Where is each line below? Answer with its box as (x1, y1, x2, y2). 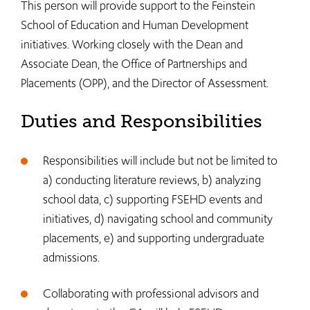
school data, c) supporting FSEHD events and (43, 191, 262, 208)
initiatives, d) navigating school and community (43, 210, 273, 227)
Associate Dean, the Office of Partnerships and (21, 55, 247, 72)
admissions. (43, 249, 100, 266)
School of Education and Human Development (21, 17, 248, 33)
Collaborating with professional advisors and (43, 285, 259, 302)
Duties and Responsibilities (21, 111, 262, 132)
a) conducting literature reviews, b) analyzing (43, 172, 261, 188)
